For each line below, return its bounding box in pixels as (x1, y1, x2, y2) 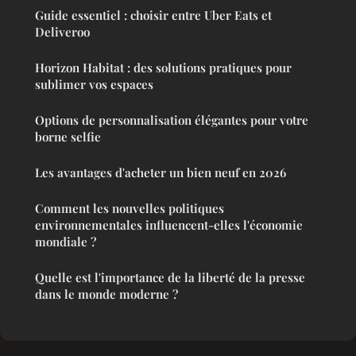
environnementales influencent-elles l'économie (35, 216, 303, 233)
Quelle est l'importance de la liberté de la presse (35, 269, 305, 285)
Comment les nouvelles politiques (35, 199, 224, 216)
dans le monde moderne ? (35, 285, 178, 302)
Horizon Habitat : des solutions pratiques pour (35, 59, 292, 75)
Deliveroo (35, 23, 90, 40)
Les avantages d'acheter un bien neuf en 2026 (35, 164, 286, 180)
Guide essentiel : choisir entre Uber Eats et (35, 6, 272, 23)
